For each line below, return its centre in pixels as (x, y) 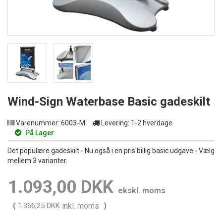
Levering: (114, 123)
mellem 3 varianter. (37, 161)
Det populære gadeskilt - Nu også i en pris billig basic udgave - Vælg (111, 151)
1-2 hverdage (152, 123)
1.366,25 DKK (39, 206)
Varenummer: (37, 123)
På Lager (40, 133)
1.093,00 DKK (61, 187)
